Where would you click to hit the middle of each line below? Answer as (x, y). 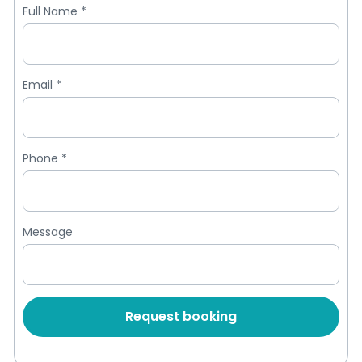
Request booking (181, 317)
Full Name (52, 12)
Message (48, 232)
